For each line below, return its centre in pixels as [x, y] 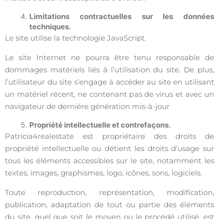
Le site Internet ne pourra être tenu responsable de [109, 57]
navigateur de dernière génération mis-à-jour [87, 106]
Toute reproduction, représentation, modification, [109, 192]
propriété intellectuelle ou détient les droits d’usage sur [109, 148]
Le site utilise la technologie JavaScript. [76, 38]
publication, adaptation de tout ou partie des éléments [109, 205]
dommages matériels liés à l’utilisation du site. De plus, [109, 70]
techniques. [50, 27]
